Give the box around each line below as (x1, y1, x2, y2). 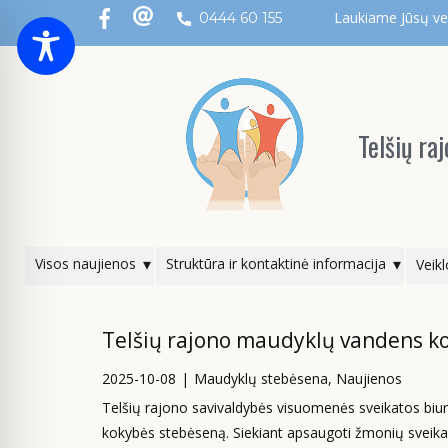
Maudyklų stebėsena (194, 369, 328, 389)
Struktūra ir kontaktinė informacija (166, 254, 386, 273)
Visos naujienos (35, 254, 136, 273)
